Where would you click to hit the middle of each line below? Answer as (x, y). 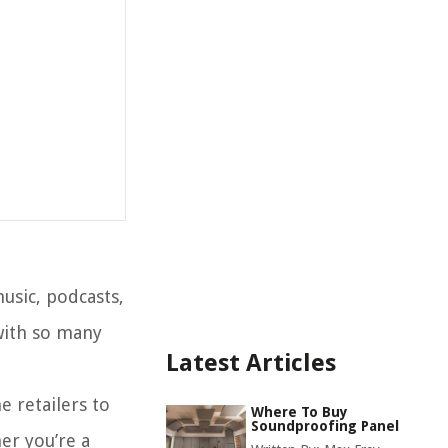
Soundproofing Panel (325, 426)
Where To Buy (299, 412)
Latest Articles (251, 363)
